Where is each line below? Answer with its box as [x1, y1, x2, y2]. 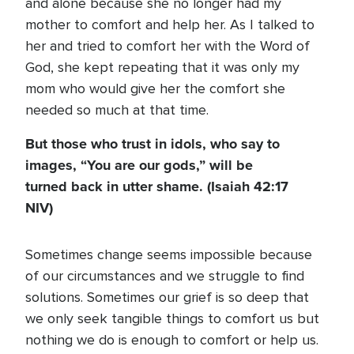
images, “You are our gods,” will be [25, 155, 253, 175]
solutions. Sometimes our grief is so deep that [25, 288, 309, 306]
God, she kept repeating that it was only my [25, 58, 299, 76]
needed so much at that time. [25, 101, 209, 119]
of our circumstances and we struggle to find [25, 267, 304, 284]
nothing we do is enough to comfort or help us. [25, 331, 318, 348]
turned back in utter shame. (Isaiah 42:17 [25, 176, 288, 197]
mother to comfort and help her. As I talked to [25, 16, 314, 33]
